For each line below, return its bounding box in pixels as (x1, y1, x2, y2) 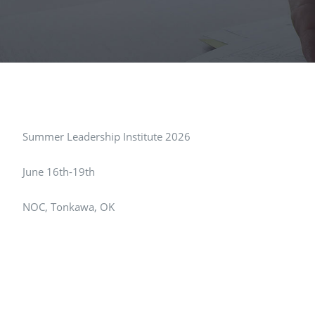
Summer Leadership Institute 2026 (22, 129, 191, 144)
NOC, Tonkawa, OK (22, 200, 115, 214)
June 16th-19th (22, 165, 95, 179)
